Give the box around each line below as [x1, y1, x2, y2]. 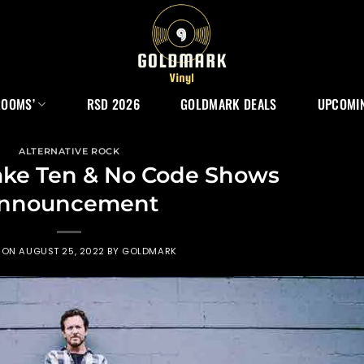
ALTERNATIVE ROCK [19, 145, 120, 157]
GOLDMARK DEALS [180, 94, 277, 114]
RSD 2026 [86, 94, 141, 114]
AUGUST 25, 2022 [19, 244, 105, 258]
